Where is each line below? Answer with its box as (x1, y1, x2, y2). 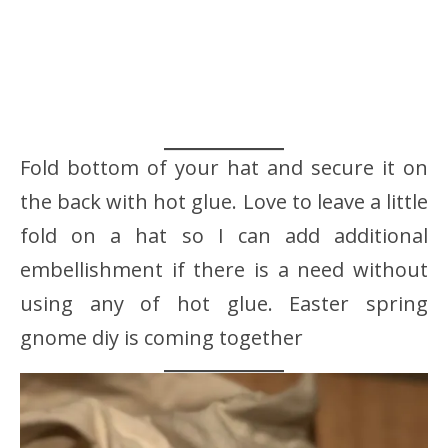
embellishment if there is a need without (20, 255, 428, 283)
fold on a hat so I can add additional (20, 221, 428, 249)
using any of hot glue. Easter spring (20, 289, 428, 317)
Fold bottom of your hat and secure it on (20, 153, 428, 181)
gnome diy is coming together (20, 323, 303, 351)
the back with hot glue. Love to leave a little (20, 187, 428, 215)
